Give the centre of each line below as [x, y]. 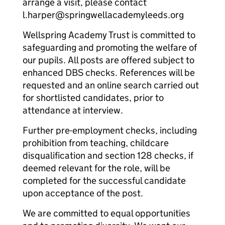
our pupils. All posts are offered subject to [108, 60]
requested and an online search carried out [111, 85]
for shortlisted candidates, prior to [93, 98]
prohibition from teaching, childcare [96, 143]
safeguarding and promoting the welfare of [110, 47]
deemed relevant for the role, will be [96, 168]
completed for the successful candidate [104, 181]
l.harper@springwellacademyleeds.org [103, 15]
